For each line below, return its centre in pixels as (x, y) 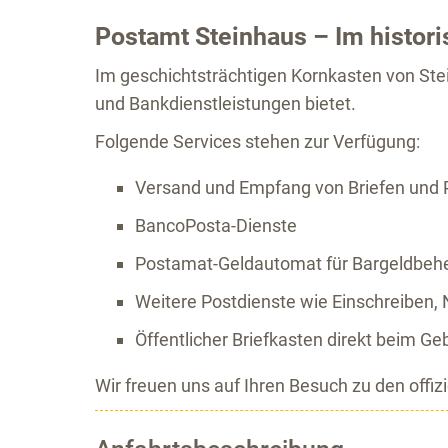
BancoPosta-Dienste (215, 225)
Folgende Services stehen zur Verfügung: (257, 141)
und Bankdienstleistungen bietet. (225, 103)
